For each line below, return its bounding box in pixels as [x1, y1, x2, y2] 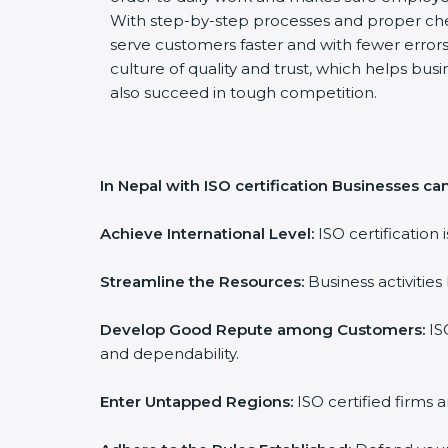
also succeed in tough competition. [110, 83, 377, 102]
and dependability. [100, 344, 239, 363]
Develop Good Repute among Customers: [100, 320, 425, 339]
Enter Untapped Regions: [100, 392, 293, 411]
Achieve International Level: [100, 224, 314, 243]
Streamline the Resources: [100, 272, 304, 291]
